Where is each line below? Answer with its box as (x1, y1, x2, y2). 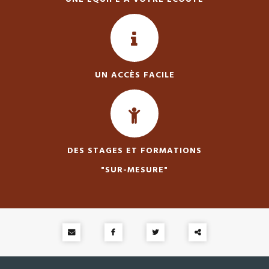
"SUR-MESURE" (101, 163, 168, 177)
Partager (189, 244, 225, 257)
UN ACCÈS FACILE (94, 68, 175, 82)
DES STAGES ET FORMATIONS (67, 144, 202, 158)
